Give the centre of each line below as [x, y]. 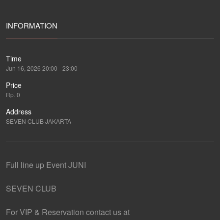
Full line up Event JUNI [46, 165]
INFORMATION [32, 25]
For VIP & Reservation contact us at [68, 212]
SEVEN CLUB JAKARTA [39, 121]
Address [19, 111]
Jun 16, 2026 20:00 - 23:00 [42, 68]
